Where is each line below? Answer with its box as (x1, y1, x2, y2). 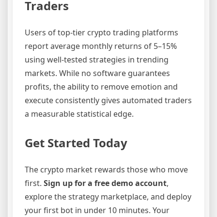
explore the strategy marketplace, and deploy (25, 191, 191, 202)
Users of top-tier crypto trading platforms (25, 27, 178, 38)
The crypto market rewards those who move (25, 164, 188, 175)
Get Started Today (25, 134, 127, 151)
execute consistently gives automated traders (25, 94, 192, 106)
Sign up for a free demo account (44, 177, 167, 188)
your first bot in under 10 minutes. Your (25, 204, 170, 216)
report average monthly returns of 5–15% (25, 40, 177, 51)
